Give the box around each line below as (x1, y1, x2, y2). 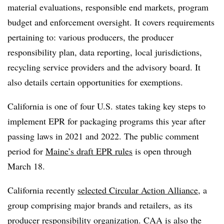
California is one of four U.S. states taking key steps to (7, 100, 205, 112)
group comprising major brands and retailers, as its (7, 199, 192, 211)
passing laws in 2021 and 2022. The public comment (7, 130, 199, 142)
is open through (132, 145, 191, 157)
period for (7, 145, 45, 157)
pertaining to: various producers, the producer (7, 31, 173, 43)
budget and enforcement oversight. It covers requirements (7, 16, 214, 28)
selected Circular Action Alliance (77, 184, 198, 196)
